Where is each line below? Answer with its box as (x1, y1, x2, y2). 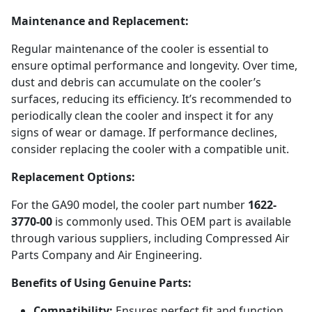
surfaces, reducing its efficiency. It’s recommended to (11, 91, 292, 107)
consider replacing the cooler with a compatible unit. (11, 141, 289, 157)
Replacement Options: (11, 169, 135, 185)
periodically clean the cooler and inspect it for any (11, 108, 273, 123)
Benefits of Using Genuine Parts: (11, 275, 192, 290)
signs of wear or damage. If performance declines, (11, 125, 277, 140)
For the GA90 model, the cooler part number (11, 197, 248, 212)
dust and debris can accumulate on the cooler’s (11, 75, 261, 90)
